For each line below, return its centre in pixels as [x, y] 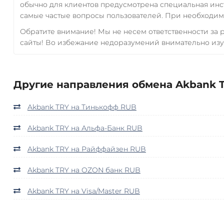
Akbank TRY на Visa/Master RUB [83, 191]
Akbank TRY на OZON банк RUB [84, 170]
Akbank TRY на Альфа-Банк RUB [85, 128]
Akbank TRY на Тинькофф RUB [82, 107]
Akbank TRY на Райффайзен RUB [86, 149]
